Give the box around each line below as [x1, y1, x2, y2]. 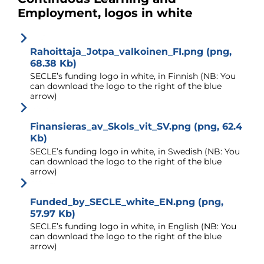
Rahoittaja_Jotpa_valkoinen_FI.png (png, [30, 45, 232, 57]
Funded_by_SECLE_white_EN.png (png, [30, 196, 223, 207]
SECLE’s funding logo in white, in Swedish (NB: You [30, 146, 240, 157]
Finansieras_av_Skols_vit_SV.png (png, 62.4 [30, 121, 242, 133]
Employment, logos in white [18, 5, 193, 20]
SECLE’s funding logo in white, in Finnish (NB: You [30, 71, 236, 82]
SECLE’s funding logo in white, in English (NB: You [30, 221, 236, 232]
